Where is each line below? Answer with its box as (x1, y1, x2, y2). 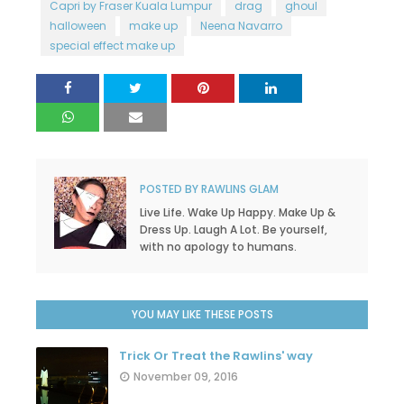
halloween (50, 18, 106, 33)
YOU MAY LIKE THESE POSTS (131, 307, 273, 322)
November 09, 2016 (133, 369, 238, 384)
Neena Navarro (200, 18, 282, 33)
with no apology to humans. (140, 239, 297, 254)
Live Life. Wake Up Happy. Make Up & (140, 205, 335, 220)
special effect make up (50, 38, 175, 53)
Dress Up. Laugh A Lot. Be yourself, (140, 222, 327, 237)
